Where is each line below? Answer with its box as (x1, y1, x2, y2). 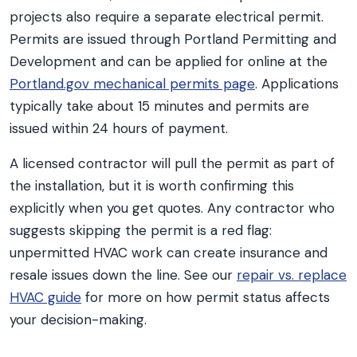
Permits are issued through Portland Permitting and (10, 30, 336, 48)
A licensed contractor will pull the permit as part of (10, 155, 335, 172)
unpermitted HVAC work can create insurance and (10, 244, 328, 261)
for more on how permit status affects (81, 288, 330, 306)
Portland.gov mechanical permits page (10, 75, 255, 92)
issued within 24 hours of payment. (10, 120, 228, 137)
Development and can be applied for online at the (10, 53, 328, 70)
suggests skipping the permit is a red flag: (10, 222, 272, 239)
